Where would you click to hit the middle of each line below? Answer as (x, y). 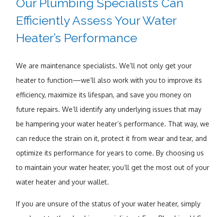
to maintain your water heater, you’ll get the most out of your (112, 167)
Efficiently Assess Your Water (96, 20)
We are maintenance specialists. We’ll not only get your (104, 65)
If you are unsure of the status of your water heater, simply (108, 203)
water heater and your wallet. (62, 182)
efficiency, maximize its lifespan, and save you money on (103, 94)
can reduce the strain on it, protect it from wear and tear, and (111, 138)
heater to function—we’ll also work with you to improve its (109, 80)
